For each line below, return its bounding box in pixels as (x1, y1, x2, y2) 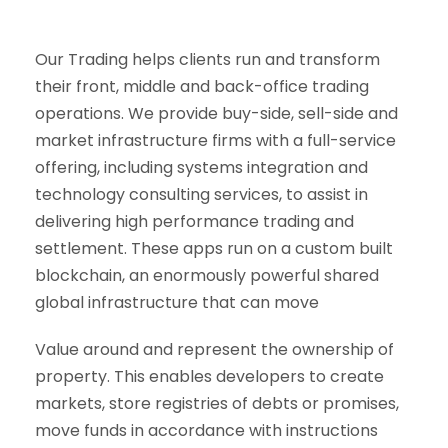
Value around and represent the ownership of (35, 338, 394, 361)
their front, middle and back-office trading (35, 75, 369, 98)
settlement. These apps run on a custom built (35, 237, 393, 260)
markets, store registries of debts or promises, (35, 392, 399, 415)
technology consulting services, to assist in (35, 183, 368, 206)
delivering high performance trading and (35, 210, 354, 233)
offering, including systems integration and (35, 156, 368, 179)
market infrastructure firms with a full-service (35, 129, 396, 152)
